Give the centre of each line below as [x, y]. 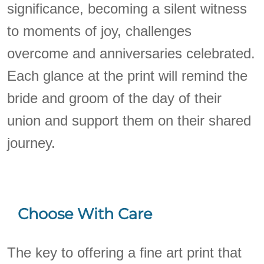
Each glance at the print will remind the [128, 75]
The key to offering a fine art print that [125, 252]
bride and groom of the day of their [115, 98]
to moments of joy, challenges [100, 31]
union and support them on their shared [129, 120]
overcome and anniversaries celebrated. [131, 53]
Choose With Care [85, 214]
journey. [32, 143]
